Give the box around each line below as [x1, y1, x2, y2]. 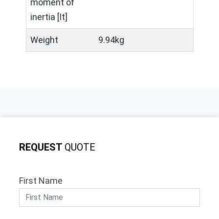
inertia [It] [30, 12, 67, 22]
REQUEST [19, 141, 65, 153]
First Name [19, 175, 63, 186]
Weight [30, 35, 58, 45]
